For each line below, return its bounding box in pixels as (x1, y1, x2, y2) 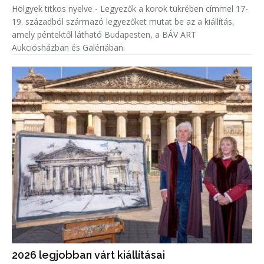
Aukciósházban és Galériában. (12, 41, 125, 53)
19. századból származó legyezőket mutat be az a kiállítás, (12, 15, 235, 27)
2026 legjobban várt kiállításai (12, 248, 165, 261)
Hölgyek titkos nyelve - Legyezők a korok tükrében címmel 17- (12, 2, 248, 14)
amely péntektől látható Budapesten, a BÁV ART (12, 28, 196, 40)
